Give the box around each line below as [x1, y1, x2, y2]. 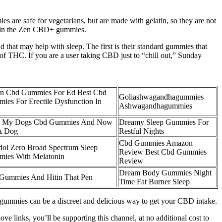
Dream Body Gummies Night [119, 168, 212, 177]
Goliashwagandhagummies [119, 93, 204, 102]
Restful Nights [119, 127, 164, 136]
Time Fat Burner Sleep [119, 177, 190, 186]
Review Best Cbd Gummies [119, 148, 207, 157]
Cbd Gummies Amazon [119, 139, 193, 148]
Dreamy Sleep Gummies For [119, 118, 209, 127]
